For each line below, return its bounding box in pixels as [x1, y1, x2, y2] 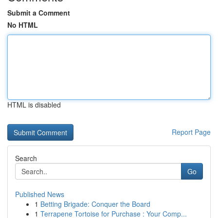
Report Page [172, 127, 211, 137]
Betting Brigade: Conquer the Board [40, 199, 150, 209]
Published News [15, 189, 64, 199]
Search [15, 153, 37, 163]
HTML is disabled [7, 100, 61, 109]
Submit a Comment [7, 8, 70, 18]
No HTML [7, 20, 38, 30]
